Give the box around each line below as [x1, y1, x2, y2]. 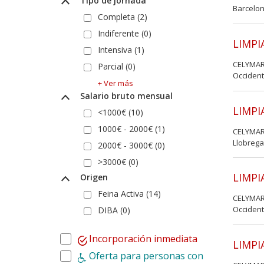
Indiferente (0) [98, 27, 151, 39]
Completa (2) [98, 11, 147, 22]
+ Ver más [98, 77, 133, 88]
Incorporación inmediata [89, 232, 197, 245]
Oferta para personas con [89, 249, 203, 262]
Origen [77, 171, 108, 183]
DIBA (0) [98, 204, 130, 216]
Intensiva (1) [98, 44, 144, 55]
